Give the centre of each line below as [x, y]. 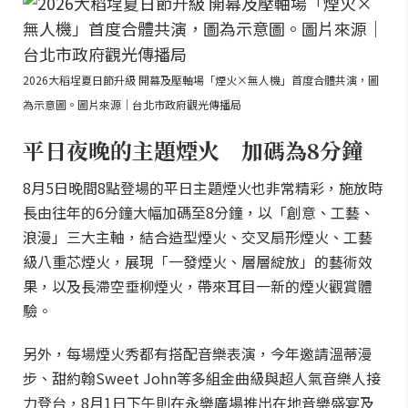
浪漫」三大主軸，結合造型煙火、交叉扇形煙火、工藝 [198, 237]
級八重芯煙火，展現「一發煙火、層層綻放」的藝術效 [198, 261]
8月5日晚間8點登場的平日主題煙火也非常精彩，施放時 [203, 188]
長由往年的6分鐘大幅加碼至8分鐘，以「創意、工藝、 [199, 212]
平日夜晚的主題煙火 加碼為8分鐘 [193, 150]
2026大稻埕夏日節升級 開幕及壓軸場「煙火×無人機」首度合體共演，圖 [201, 80]
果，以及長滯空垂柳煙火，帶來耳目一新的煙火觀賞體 [198, 286]
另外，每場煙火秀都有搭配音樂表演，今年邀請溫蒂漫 [198, 353]
